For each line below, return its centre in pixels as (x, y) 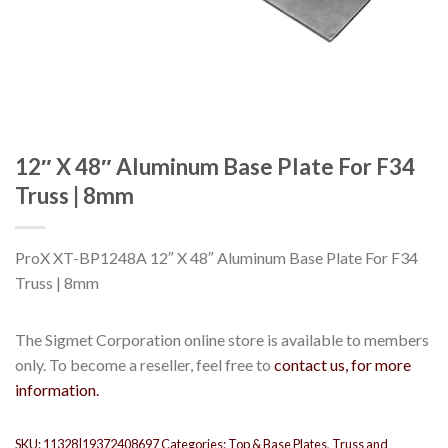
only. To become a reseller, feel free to (144, 365)
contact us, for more (342, 365)
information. (57, 390)
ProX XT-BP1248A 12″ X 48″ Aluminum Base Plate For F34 (216, 258)
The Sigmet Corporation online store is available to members (222, 340)
